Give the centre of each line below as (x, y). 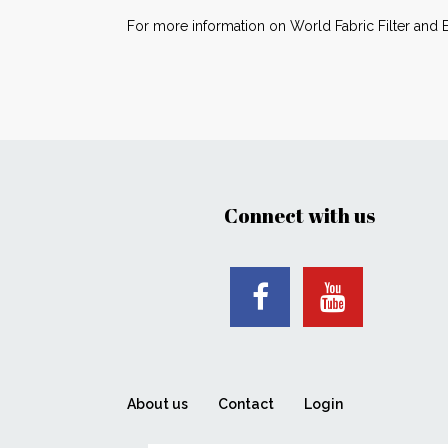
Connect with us (299, 215)
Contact (246, 404)
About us (157, 404)
